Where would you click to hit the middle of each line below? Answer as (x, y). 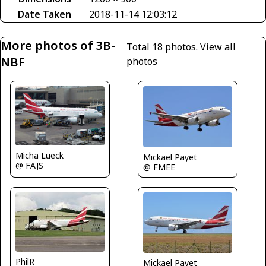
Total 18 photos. (164, 47)
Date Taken (45, 14)
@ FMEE (159, 167)
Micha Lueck (39, 155)
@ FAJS (29, 165)
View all (218, 47)
